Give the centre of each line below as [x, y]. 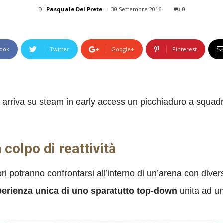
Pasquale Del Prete [74, 9]
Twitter [59, 49]
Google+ [123, 49]
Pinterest [184, 49]
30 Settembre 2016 [136, 9]
